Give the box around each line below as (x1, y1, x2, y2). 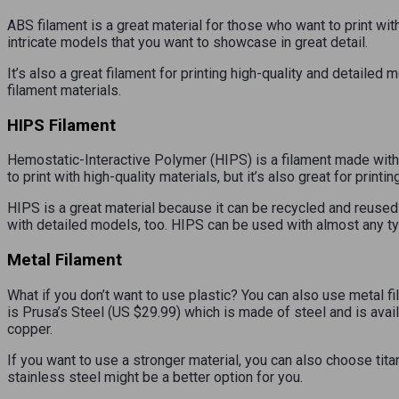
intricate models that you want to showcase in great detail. (7, 33, 368, 51)
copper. (7, 320, 53, 338)
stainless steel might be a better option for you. (7, 368, 303, 386)
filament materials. (7, 81, 121, 99)
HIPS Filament (7, 115, 116, 135)
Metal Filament (7, 250, 122, 271)
